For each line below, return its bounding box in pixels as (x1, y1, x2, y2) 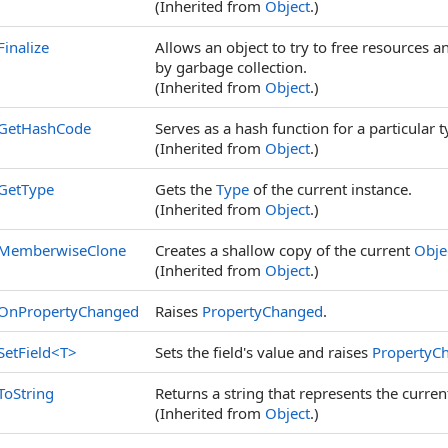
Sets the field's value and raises (155, 342, 372, 362)
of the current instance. (249, 179, 412, 199)
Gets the (155, 179, 216, 199)
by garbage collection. (155, 57, 307, 77)
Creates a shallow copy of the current (155, 240, 414, 260)
